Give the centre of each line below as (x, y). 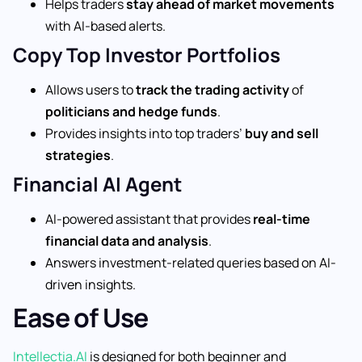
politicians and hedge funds (131, 111)
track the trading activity (213, 89)
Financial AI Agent (97, 183)
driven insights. (90, 284)
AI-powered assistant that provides (149, 219)
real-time (282, 219)
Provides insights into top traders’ (145, 133)
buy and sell (282, 133)
